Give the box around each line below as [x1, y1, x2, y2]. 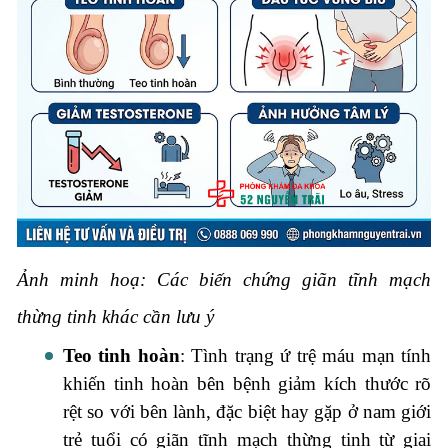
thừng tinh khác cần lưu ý [16, 306, 214, 328]
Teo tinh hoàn [62, 345, 180, 367]
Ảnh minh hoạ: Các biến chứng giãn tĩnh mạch [16, 269, 432, 291]
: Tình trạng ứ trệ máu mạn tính [179, 345, 432, 367]
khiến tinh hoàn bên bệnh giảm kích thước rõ [62, 373, 432, 395]
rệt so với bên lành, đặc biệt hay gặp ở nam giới [62, 401, 432, 423]
